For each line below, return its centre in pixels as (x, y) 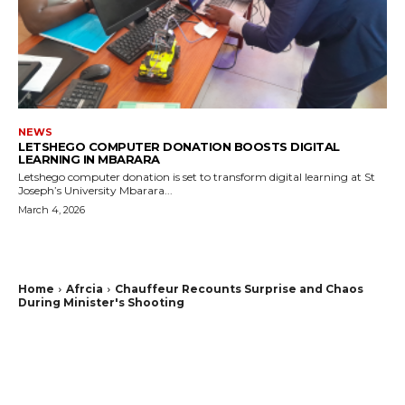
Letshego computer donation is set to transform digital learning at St (197, 176)
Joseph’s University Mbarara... (95, 190)
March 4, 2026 (52, 209)
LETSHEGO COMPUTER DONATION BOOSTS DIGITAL (179, 146)
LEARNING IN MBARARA (89, 159)
